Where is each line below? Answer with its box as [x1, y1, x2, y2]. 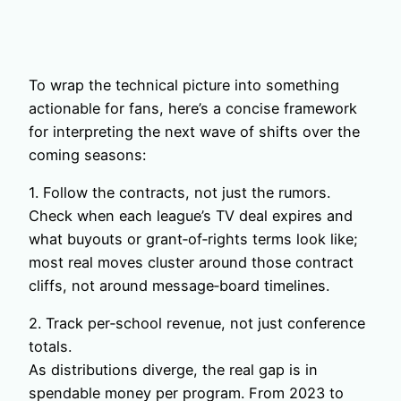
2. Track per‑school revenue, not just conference [29, 314, 365, 333]
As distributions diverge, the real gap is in [29, 361, 318, 380]
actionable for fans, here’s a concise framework [29, 98, 357, 117]
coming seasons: [29, 145, 146, 164]
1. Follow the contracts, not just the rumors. [29, 183, 330, 201]
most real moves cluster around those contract [29, 252, 354, 271]
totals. [29, 337, 72, 356]
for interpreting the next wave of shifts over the [29, 122, 360, 141]
